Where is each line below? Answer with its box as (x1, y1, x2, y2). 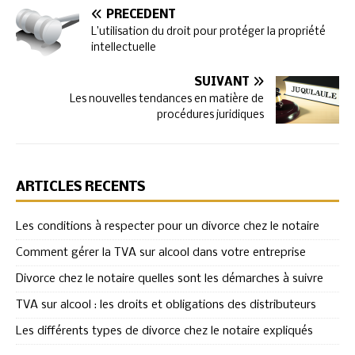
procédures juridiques (157, 109, 264, 122)
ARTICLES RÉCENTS (16, 180, 145, 196)
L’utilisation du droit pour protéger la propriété (91, 26, 326, 39)
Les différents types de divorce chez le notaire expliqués (16, 325, 313, 338)
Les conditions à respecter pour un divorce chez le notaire (16, 220, 319, 234)
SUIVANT (194, 76, 249, 90)
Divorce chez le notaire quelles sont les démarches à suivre (16, 273, 323, 286)
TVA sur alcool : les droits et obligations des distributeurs (16, 299, 316, 312)
